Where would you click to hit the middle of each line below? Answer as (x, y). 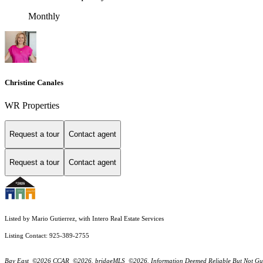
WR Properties (32, 105)
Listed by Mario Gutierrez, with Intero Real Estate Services (84, 219)
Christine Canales (34, 82)
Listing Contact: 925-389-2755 (48, 236)
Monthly (44, 16)
